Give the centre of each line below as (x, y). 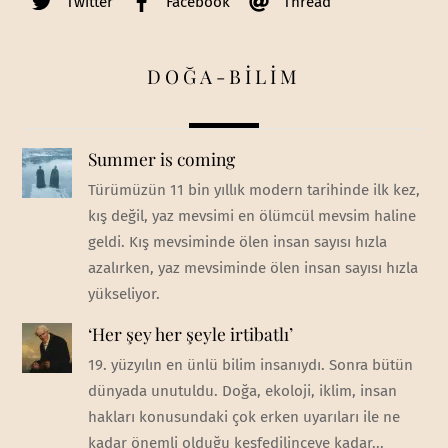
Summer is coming (161, 159)
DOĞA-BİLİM (224, 76)
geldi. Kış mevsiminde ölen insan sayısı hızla (237, 242)
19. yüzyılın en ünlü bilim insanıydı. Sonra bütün (250, 364)
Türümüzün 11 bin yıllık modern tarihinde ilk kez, (253, 190)
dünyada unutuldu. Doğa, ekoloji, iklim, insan (242, 390)
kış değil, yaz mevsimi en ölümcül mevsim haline (251, 216)
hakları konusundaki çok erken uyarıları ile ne (243, 416)
